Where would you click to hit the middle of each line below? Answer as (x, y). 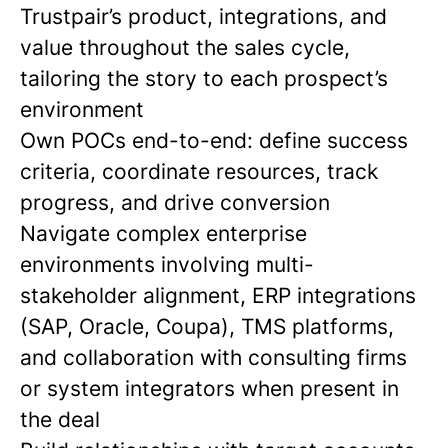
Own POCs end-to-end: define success (214, 140)
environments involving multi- (167, 264)
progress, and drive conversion (175, 202)
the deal (60, 419)
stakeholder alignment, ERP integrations (218, 295)
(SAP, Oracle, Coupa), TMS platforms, (207, 326)
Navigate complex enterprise (163, 233)
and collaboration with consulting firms (213, 357)
